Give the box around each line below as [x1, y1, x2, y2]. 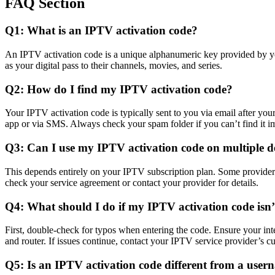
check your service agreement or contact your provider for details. [5, 177, 258, 188]
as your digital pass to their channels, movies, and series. [5, 60, 222, 71]
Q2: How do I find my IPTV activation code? [5, 82, 233, 96]
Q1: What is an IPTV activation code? [5, 24, 198, 37]
